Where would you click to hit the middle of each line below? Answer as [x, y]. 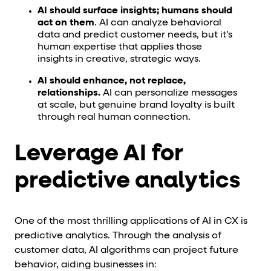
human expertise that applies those [119, 47]
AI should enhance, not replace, [111, 81]
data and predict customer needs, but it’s [135, 35]
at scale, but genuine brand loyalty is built [136, 105]
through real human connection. [114, 117]
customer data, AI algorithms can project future [126, 250]
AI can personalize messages [168, 93]
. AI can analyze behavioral [158, 23]
